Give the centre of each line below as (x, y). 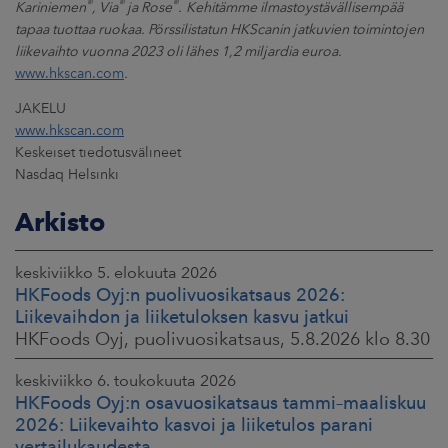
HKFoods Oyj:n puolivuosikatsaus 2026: (180, 294)
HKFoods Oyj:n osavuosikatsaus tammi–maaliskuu (220, 402)
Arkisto (60, 221)
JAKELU (40, 108)
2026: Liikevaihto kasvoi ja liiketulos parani (194, 424)
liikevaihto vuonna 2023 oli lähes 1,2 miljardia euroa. (178, 51)
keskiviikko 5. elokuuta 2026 (116, 272)
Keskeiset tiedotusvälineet (98, 152)
